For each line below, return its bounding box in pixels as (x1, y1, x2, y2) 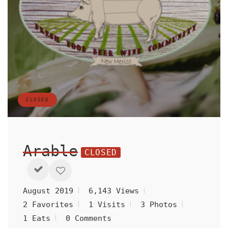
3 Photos (140, 200, 177, 209)
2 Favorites (23, 200, 73, 209)
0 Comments (66, 214, 111, 223)
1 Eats (23, 214, 50, 223)
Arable (23, 142, 78, 160)
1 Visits (89, 200, 125, 209)
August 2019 (23, 186, 73, 195)
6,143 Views (89, 186, 139, 195)
